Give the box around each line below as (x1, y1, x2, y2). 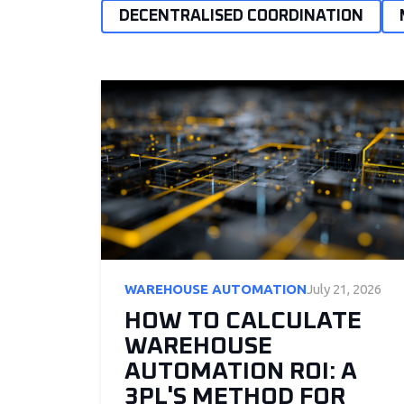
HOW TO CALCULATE (124, 308, 362, 334)
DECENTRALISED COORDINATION (119, 8, 363, 24)
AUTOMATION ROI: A (124, 359, 357, 384)
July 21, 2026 (307, 280, 381, 297)
